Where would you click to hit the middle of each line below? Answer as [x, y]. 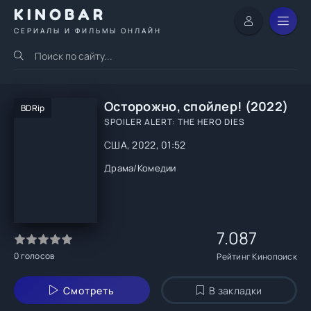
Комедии [157, 168]
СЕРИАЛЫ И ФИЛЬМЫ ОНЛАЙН [88, 30]
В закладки [236, 290]
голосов [37, 256]
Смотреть [89, 290]
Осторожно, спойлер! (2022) [196, 106]
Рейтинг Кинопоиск [257, 257]
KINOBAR [60, 14]
